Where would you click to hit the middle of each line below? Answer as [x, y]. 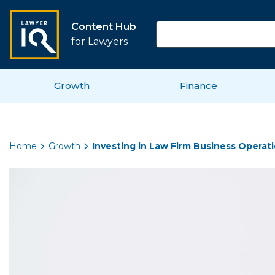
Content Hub [104, 26]
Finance [199, 85]
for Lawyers [99, 41]
